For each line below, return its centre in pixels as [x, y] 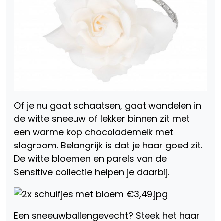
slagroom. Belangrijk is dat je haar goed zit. [108, 146]
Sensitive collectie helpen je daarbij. [92, 172]
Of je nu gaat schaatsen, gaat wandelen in [108, 106]
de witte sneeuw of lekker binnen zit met [102, 119]
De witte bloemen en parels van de [90, 159]
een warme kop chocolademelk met [93, 132]
